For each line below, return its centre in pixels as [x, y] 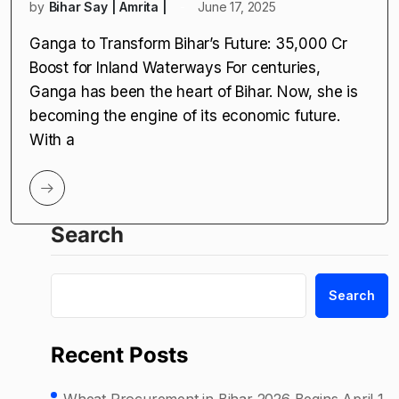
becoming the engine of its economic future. [185, 115]
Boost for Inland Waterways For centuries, [175, 67]
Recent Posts [119, 354]
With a [52, 139]
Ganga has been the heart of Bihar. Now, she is [194, 91]
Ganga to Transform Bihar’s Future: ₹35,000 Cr [188, 43]
